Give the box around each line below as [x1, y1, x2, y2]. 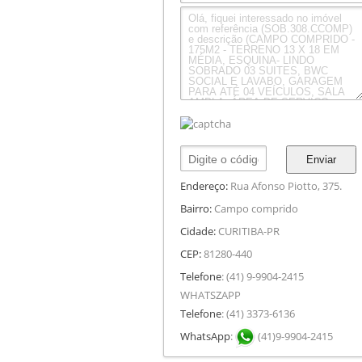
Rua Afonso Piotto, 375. [228, 178, 342, 193]
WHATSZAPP [180, 287, 241, 302]
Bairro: [180, 200, 212, 216]
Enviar [305, 153, 336, 166]
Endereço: [180, 178, 228, 193]
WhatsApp [180, 328, 230, 343]
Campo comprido [212, 200, 298, 216]
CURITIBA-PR [216, 223, 280, 238]
